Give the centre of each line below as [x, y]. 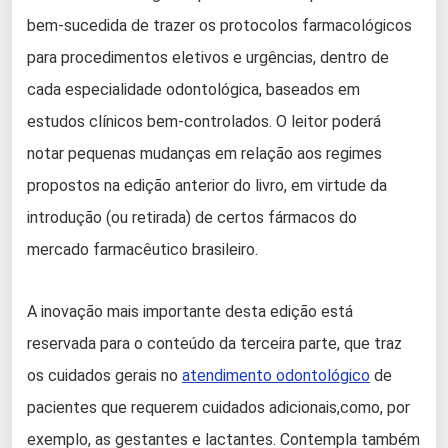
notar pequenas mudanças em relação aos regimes [204, 153]
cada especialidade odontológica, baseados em [193, 89]
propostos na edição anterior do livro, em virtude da [207, 185]
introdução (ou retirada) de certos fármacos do [192, 217]
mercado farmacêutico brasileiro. [142, 249]
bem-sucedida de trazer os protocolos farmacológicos [219, 25]
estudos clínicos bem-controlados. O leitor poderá [204, 121]
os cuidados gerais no [104, 375]
